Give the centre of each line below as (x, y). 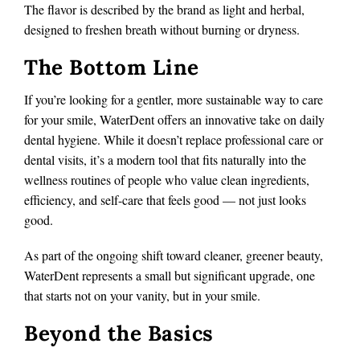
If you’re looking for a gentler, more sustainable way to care (174, 99)
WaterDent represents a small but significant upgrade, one (170, 275)
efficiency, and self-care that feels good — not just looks (165, 199)
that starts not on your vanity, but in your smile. (142, 295)
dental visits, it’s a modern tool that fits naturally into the (165, 159)
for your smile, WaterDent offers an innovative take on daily (174, 119)
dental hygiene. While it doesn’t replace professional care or (174, 139)
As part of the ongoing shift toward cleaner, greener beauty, (174, 255)
